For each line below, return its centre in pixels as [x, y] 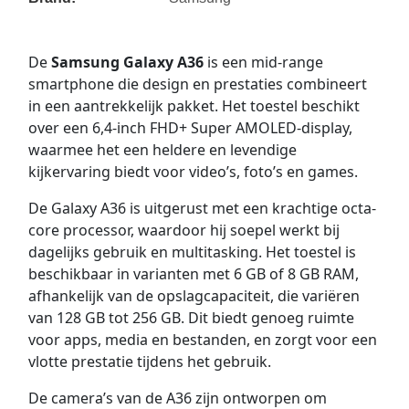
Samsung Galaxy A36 [127, 63]
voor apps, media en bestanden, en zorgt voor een [202, 340]
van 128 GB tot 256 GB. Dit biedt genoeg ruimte [191, 318]
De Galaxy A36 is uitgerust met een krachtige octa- [202, 209]
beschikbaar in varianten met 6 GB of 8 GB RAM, [193, 274]
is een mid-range [263, 63]
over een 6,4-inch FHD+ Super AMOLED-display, [190, 128]
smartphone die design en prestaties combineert [197, 84]
